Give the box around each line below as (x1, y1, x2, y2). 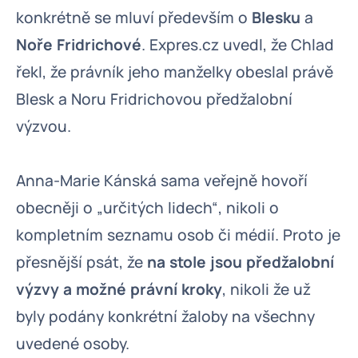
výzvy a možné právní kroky (16, 279, 222, 300)
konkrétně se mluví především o (16, 7, 252, 28)
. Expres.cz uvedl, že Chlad (141, 34, 334, 55)
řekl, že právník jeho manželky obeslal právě (16, 62, 333, 82)
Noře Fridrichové (16, 34, 141, 55)
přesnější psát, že (16, 252, 147, 272)
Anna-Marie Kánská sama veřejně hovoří (16, 170, 308, 191)
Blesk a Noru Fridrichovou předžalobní (16, 89, 292, 109)
